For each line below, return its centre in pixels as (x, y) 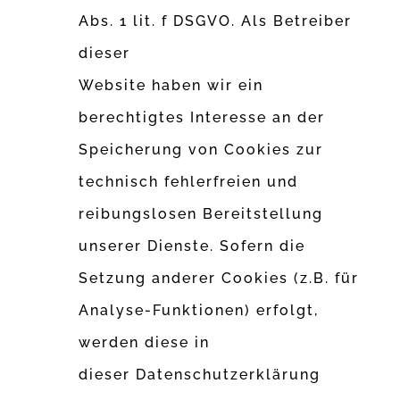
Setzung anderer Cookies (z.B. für (219, 279)
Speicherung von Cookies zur (201, 150)
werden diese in (145, 343)
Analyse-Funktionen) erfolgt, (199, 311)
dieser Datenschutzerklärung (200, 375)
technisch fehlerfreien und (189, 182)
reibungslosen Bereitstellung (201, 214)
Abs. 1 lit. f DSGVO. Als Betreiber (216, 21)
